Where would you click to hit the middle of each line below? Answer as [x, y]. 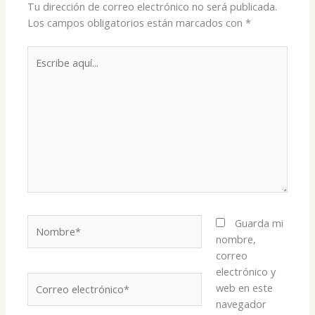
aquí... [40, 70]
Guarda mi [259, 223]
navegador [241, 303]
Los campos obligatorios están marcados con [137, 23]
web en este [244, 287]
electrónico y [245, 271]
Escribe [44, 54]
